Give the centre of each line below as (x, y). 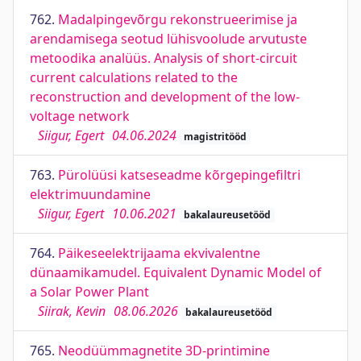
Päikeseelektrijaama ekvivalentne (159, 253)
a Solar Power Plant (89, 292)
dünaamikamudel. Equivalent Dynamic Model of (176, 272)
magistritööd (215, 137)
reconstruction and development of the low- (165, 97)
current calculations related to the (134, 77)
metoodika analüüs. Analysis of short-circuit (164, 58)
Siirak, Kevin (72, 311)
